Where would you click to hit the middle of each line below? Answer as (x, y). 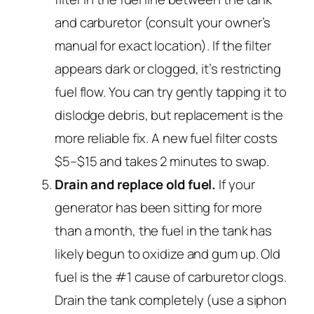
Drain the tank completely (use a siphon (171, 300)
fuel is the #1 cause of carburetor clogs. (171, 277)
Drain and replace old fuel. (136, 185)
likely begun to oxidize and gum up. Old (168, 254)
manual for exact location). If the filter (163, 46)
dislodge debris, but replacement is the (169, 115)
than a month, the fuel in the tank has (164, 231)
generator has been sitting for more (158, 208)
